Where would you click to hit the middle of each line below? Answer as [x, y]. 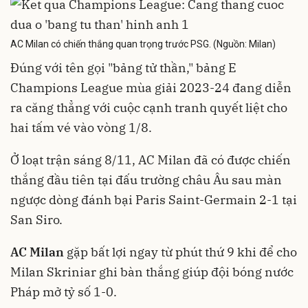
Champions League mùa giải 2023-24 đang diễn [151, 87]
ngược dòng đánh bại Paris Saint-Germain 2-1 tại [154, 199]
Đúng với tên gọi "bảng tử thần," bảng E [123, 67]
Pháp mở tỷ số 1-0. [64, 291]
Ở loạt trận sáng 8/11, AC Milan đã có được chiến [151, 159]
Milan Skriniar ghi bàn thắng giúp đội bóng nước [152, 272]
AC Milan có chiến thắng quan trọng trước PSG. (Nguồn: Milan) [143, 44]
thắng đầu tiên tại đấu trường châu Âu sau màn [146, 179]
